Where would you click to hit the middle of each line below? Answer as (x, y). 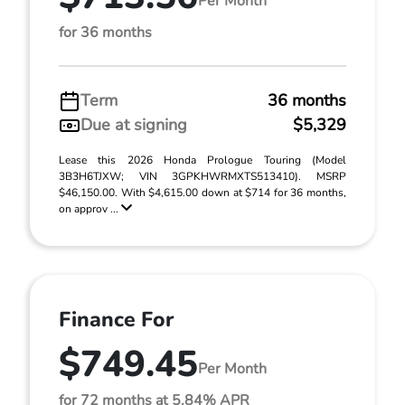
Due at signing (134, 125)
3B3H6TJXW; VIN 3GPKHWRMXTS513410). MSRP (202, 176)
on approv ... (90, 209)
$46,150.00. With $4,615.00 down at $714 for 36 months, (202, 193)
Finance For (116, 320)
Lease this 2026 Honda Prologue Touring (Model (202, 160)
